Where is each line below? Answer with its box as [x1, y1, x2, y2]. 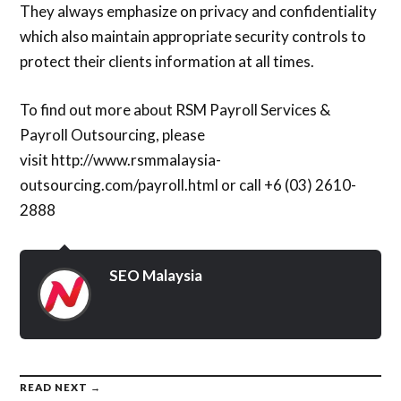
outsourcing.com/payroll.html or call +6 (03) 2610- [20, 175, 357, 194]
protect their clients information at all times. [20, 52, 315, 72]
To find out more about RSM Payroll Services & [20, 99, 331, 119]
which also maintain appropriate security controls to [20, 27, 367, 47]
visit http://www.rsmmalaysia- [20, 149, 222, 169]
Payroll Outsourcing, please [20, 124, 206, 144]
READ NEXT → [20, 380, 102, 393]
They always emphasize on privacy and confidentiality [20, 2, 378, 21]
